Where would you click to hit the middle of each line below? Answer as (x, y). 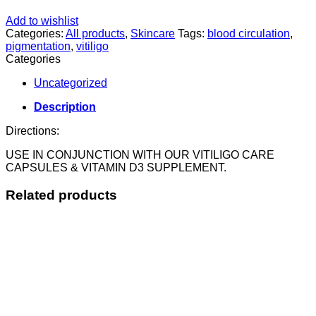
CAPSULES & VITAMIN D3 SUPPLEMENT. (116, 168)
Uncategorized (71, 83)
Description (65, 107)
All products (95, 34)
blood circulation (249, 34)
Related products (61, 195)
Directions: (32, 131)
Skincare (153, 34)
